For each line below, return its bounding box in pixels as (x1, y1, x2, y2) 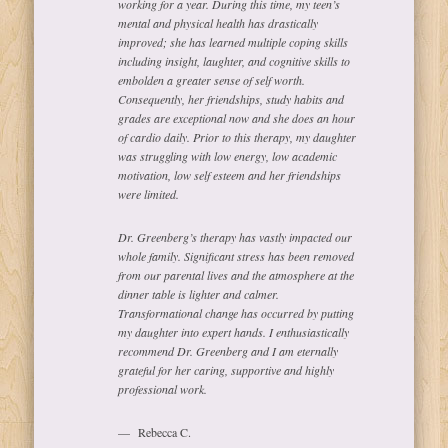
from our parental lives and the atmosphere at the (118, 267, 355, 284)
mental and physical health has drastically (118, 15, 319, 32)
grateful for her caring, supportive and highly (118, 362, 335, 379)
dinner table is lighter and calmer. (118, 286, 280, 303)
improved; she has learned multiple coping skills (118, 34, 349, 51)
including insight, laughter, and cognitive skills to (118, 53, 351, 70)
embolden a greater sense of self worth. (118, 72, 306, 89)
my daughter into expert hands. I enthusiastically (118, 324, 350, 341)
